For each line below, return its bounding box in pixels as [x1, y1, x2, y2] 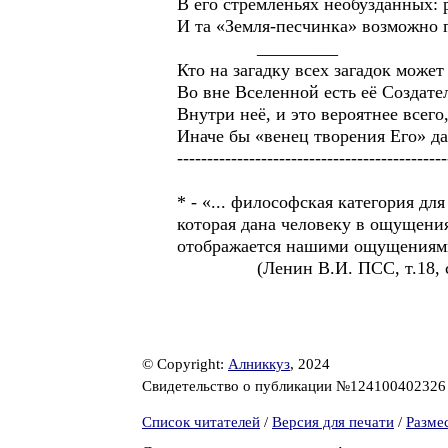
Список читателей [142, 414, 260, 430]
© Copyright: [142, 356, 228, 372]
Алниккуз [228, 356, 290, 372]
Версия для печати [272, 414, 394, 430]
